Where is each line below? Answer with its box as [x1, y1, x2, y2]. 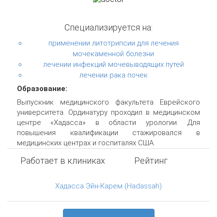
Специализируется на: [64, 22, 153, 32]
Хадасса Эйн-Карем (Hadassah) [55, 181, 162, 190]
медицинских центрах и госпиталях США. [17, 138, 155, 147]
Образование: [17, 84, 67, 93]
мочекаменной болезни [73, 49, 154, 58]
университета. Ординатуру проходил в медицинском [17, 108, 200, 117]
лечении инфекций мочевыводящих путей [43, 60, 184, 69]
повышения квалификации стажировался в [17, 128, 200, 137]
